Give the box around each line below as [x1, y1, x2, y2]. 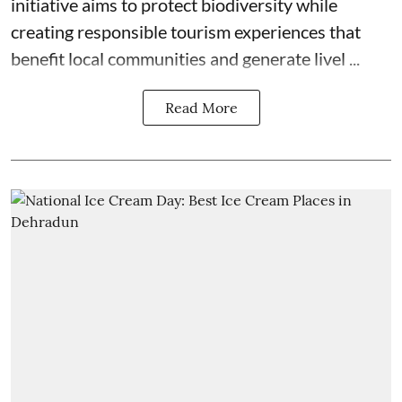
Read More [164, 98, 238, 117]
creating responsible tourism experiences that [11, 20, 361, 42]
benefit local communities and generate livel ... [11, 47, 360, 69]
